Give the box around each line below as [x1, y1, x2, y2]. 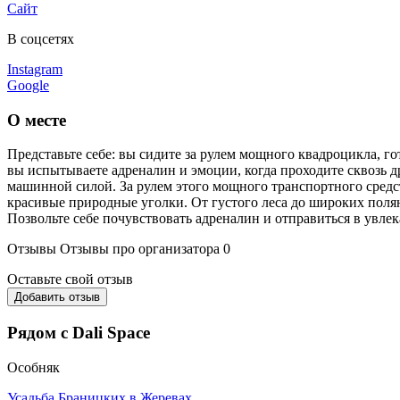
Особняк [7, 359, 60, 375]
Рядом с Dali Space [7, 323, 150, 343]
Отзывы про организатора [60, 241, 220, 257]
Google [7, 77, 49, 93]
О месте [7, 110, 66, 129]
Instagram [7, 61, 62, 77]
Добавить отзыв [14, 290, 100, 304]
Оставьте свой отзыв [7, 271, 133, 287]
